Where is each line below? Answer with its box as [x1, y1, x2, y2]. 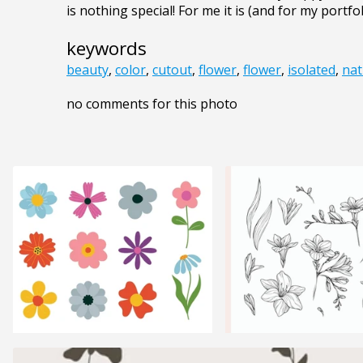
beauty [66, 61, 109, 79]
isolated [288, 61, 335, 79]
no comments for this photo [66, 95, 237, 113]
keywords [66, 36, 147, 62]
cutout [152, 61, 192, 79]
